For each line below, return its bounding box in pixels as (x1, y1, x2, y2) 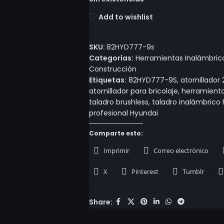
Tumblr (182, 167, 204, 176)
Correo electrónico (153, 146, 208, 155)
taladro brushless (88, 97, 148, 107)
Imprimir (103, 146, 129, 155)
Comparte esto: (88, 129, 143, 137)
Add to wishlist (98, 12, 153, 22)
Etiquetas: (88, 75, 126, 85)
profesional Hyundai (88, 108, 158, 118)
